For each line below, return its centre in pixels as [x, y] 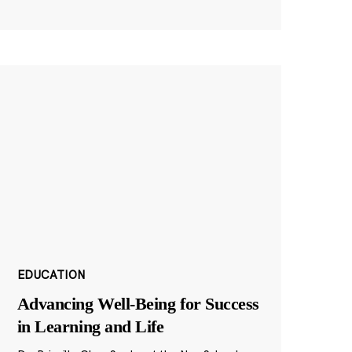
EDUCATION [51, 275]
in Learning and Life [90, 327]
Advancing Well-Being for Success [138, 304]
